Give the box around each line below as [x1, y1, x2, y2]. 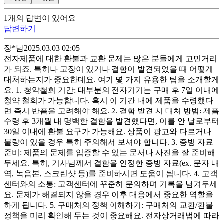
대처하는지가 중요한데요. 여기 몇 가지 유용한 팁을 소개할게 [4, 75, 219, 84]
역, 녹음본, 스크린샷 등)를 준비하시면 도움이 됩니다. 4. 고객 [4, 169, 218, 178]
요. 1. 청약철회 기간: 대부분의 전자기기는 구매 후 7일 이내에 [4, 85, 219, 94]
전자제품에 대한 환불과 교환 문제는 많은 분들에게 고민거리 [4, 54, 217, 63]
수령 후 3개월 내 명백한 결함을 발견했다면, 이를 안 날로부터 [4, 116, 219, 125]
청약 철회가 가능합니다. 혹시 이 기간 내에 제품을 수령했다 [4, 96, 213, 105]
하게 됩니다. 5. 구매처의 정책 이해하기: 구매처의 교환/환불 [4, 200, 213, 209]
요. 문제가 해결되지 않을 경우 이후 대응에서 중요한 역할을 [4, 190, 213, 199]
